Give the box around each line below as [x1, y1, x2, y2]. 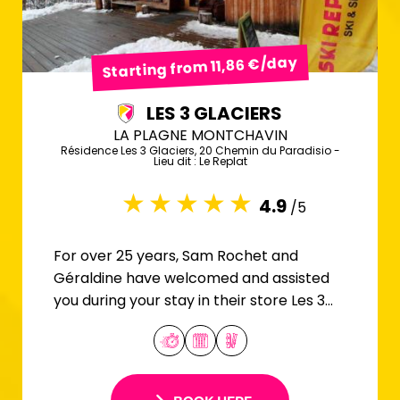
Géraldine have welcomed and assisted [54, 267, 329, 288]
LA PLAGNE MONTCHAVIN [112, 124, 287, 146]
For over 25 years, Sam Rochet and [54, 245, 298, 266]
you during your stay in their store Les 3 [54, 289, 325, 311]
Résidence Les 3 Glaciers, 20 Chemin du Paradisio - [60, 142, 340, 158]
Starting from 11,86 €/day [102, 52, 298, 83]
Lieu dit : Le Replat [153, 153, 247, 169]
